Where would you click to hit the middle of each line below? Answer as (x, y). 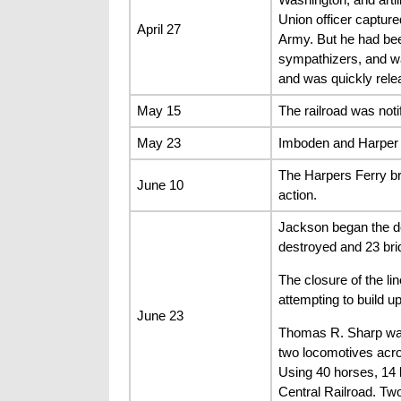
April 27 (158, 29)
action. (297, 194)
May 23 (158, 142)
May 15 (158, 110)
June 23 (160, 315)
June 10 (160, 184)
